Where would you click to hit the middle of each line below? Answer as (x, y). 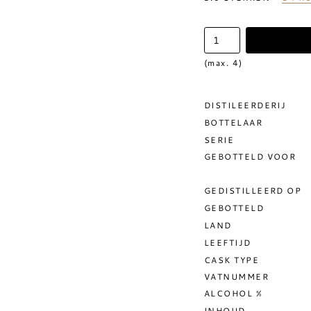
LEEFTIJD (228, 242)
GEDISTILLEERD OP (253, 190)
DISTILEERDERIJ (245, 105)
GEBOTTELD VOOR (250, 156)
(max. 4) (224, 62)
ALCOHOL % (234, 293)
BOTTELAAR (234, 122)
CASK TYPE (232, 260)
